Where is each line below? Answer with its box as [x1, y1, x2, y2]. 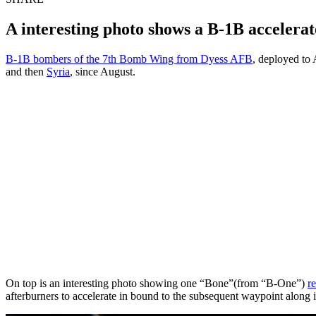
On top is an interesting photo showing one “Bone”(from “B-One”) [6, 276, 308, 289]
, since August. [70, 65, 135, 78]
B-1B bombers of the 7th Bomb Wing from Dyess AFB [6, 52, 253, 65]
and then [6, 65, 47, 78]
